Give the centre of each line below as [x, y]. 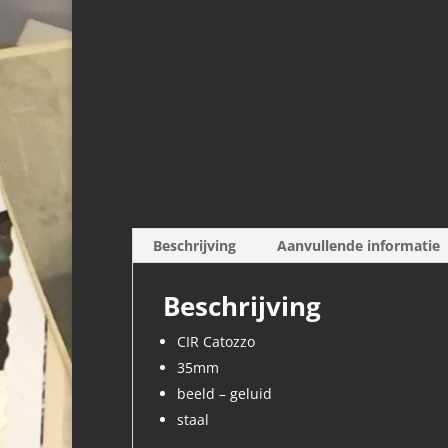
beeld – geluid [224, 393]
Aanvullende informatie [358, 245]
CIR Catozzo [216, 341]
